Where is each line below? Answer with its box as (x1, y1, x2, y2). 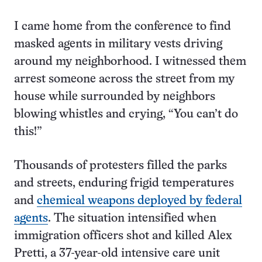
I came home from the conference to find (14, 20, 231, 32)
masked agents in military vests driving (14, 38, 222, 50)
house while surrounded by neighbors (14, 91, 215, 102)
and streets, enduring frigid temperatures (14, 177, 234, 189)
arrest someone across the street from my (14, 73, 235, 85)
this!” (14, 126, 42, 137)
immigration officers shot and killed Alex (14, 230, 232, 242)
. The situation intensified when (48, 212, 216, 224)
